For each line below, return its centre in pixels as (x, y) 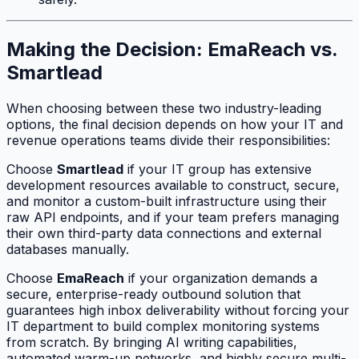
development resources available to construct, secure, (173, 185)
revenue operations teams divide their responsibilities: (168, 140)
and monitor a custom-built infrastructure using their (167, 201)
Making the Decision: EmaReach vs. (172, 49)
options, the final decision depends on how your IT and (175, 124)
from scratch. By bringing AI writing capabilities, (152, 342)
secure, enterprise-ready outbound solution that (153, 294)
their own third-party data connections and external (164, 233)
